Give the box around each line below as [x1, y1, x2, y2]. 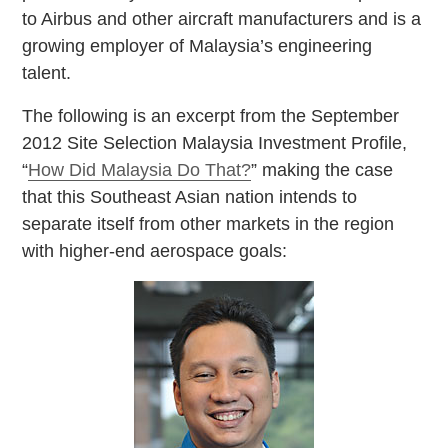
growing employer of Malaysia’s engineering [22, 35, 373, 56]
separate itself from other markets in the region [22, 213, 395, 234]
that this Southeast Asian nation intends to [22, 186, 358, 207]
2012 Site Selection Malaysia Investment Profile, [22, 132, 408, 153]
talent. [22, 62, 72, 83]
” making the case [251, 159, 394, 180]
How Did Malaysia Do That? [28, 159, 252, 180]
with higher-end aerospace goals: [22, 240, 288, 261]
